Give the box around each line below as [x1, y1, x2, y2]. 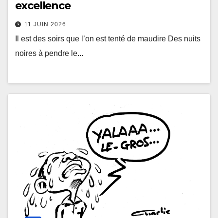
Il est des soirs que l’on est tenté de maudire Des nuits [15, 35, 200, 43]
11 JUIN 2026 [24, 21, 66, 28]
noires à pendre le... [15, 49, 83, 58]
